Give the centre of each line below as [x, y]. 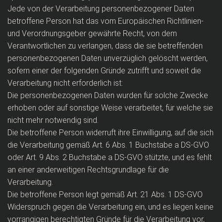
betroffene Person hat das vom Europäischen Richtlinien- [106, 21]
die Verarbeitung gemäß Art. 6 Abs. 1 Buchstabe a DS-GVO [108, 145]
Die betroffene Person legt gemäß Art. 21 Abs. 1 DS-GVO [105, 194]
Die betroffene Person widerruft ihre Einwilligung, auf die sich [111, 133]
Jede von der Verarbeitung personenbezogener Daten [101, 9]
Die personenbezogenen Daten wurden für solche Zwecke [108, 95]
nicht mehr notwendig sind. [53, 120]
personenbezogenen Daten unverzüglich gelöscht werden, [108, 58]
